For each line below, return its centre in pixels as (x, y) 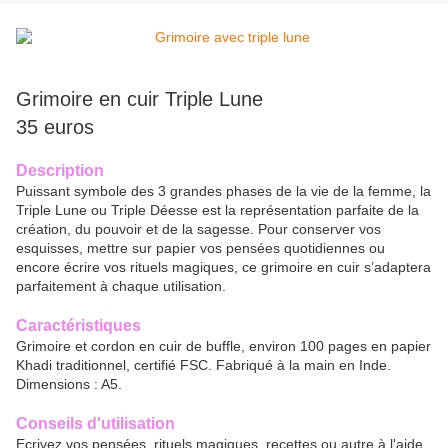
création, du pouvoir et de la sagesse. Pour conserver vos (198, 229)
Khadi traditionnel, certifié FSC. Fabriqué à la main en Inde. (203, 365)
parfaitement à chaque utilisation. (121, 286)
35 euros (55, 127)
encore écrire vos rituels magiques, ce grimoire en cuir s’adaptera (223, 267)
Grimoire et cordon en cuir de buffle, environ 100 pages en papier (223, 346)
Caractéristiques (78, 326)
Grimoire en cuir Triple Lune (139, 99)
